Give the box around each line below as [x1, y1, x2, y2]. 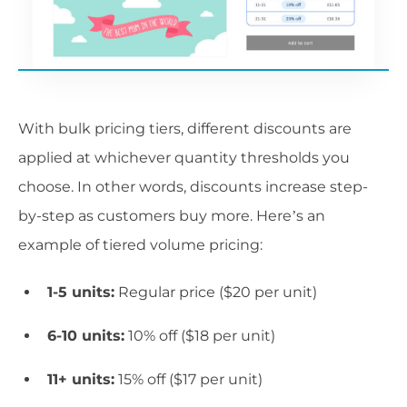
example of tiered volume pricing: [18, 235, 263, 253]
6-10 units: [47, 326, 124, 344]
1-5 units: [47, 283, 114, 301]
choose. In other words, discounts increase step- [18, 177, 368, 195]
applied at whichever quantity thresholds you [18, 148, 350, 166]
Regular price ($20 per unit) [114, 283, 317, 301]
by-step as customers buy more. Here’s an [18, 206, 325, 224]
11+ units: [47, 370, 114, 388]
